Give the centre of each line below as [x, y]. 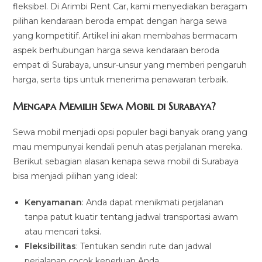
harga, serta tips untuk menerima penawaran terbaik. [121, 80]
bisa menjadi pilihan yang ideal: [75, 176]
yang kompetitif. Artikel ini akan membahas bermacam [125, 36]
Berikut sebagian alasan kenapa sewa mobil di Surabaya [126, 162]
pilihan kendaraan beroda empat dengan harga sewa [120, 21]
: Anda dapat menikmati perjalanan [153, 203]
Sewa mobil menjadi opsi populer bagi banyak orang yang [130, 132]
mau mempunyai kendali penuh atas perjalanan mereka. [128, 147]
